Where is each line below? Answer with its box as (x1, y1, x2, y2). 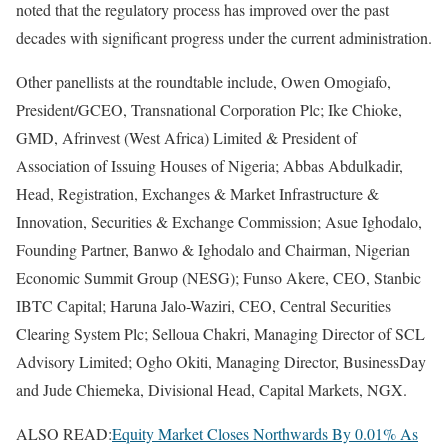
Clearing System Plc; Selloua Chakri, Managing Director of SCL (16, 323, 425, 344)
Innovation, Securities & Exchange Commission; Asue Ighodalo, (16, 211, 422, 232)
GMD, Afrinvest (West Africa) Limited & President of (16, 127, 357, 148)
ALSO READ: (16, 423, 112, 444)
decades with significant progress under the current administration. (16, 27, 432, 48)
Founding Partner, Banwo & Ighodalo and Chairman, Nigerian (16, 239, 410, 260)
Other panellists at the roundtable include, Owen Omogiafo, (16, 71, 391, 92)
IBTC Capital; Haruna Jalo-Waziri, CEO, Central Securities (16, 295, 391, 316)
